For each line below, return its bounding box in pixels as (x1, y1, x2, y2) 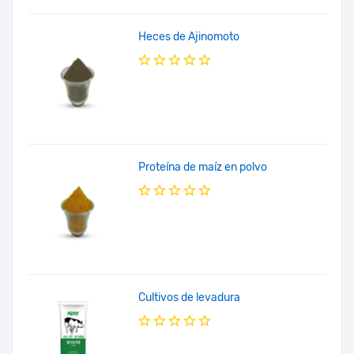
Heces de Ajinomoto (138, 29, 240, 43)
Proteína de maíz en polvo (138, 160, 268, 174)
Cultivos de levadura (138, 290, 241, 304)
